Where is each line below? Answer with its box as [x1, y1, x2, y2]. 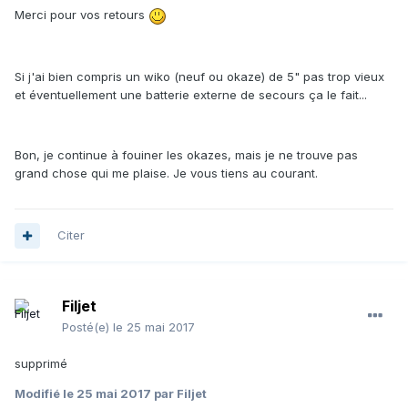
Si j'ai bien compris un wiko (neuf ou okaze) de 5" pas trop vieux [15, 68, 384, 84]
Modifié [15, 386, 63, 402]
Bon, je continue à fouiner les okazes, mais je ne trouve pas [15, 147, 358, 162]
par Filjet [151, 386, 207, 402]
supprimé [15, 356, 67, 372]
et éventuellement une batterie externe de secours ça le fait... [15, 87, 367, 102]
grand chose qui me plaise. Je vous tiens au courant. [15, 165, 318, 180]
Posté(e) [62, 320, 113, 335]
